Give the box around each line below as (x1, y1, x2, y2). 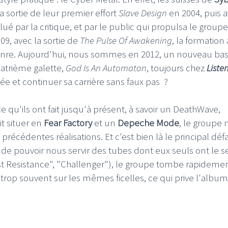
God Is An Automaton (66, 62, 147, 74)
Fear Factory (44, 116, 92, 129)
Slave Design (119, 7, 167, 19)
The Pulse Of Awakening (80, 34, 172, 46)
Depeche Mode (118, 116, 179, 129)
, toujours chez (147, 62, 207, 74)
